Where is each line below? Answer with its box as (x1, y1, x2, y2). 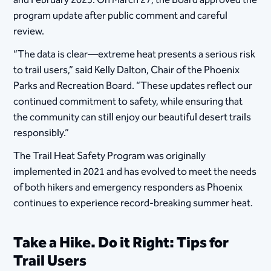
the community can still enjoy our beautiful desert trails (13, 109, 252, 126)
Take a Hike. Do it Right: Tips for (13, 231, 229, 256)
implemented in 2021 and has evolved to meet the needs (13, 163, 257, 181)
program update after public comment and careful (13, 7, 228, 25)
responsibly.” (13, 125, 70, 142)
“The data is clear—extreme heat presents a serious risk (13, 46, 256, 64)
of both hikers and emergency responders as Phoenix (13, 179, 243, 197)
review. (13, 23, 45, 41)
